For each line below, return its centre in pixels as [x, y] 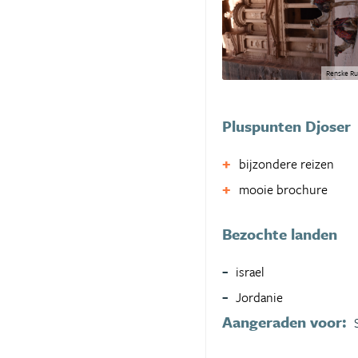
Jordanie [259, 297]
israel [250, 271]
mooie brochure [283, 189]
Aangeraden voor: [284, 321]
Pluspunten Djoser [286, 125]
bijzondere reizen [286, 163]
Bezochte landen [280, 233]
